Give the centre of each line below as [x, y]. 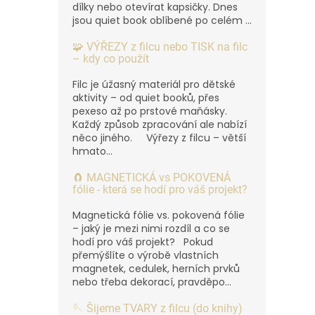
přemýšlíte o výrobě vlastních [146, 255]
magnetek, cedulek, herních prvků [156, 268]
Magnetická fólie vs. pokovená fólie [159, 215]
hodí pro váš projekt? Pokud [143, 242]
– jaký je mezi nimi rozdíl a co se [151, 228]
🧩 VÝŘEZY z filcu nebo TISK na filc [160, 46]
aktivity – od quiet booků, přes [146, 97]
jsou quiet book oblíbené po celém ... [162, 20]
